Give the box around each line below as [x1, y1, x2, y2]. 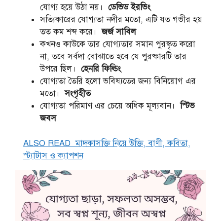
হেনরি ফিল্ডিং [81, 64, 121, 74]
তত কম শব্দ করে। [40, 27, 102, 37]
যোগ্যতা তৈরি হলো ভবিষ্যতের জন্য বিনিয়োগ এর [40, 76, 196, 87]
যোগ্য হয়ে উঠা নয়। [40, 2, 108, 13]
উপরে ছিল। [40, 64, 81, 74]
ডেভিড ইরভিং [108, 2, 150, 13]
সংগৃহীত [65, 88, 91, 99]
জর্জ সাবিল [102, 27, 136, 37]
